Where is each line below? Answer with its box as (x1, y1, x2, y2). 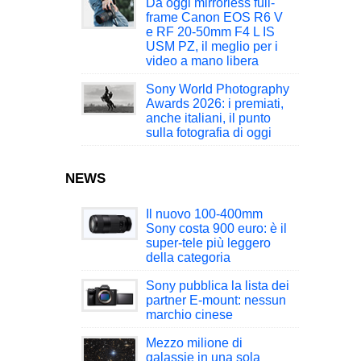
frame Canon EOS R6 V (146, 10, 283, 25)
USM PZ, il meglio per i (146, 39, 278, 54)
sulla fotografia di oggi (146, 126, 272, 140)
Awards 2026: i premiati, (146, 97, 284, 111)
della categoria (146, 251, 230, 265)
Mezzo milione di (146, 336, 243, 351)
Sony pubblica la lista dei (146, 279, 289, 293)
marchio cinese (146, 308, 233, 322)
